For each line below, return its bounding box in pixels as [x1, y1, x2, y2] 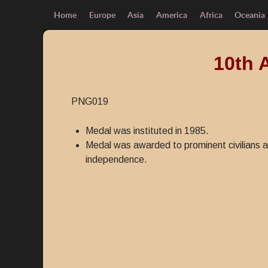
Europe [89, 9, 115, 20]
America [156, 9, 188, 20]
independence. [86, 154, 147, 165]
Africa [199, 9, 223, 20]
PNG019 [71, 96, 113, 106]
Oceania [234, 9, 266, 20]
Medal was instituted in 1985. [86, 126, 209, 136]
